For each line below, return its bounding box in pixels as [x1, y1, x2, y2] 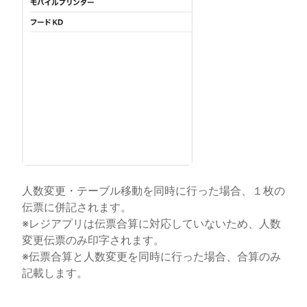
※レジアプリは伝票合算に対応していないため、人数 [22, 217, 281, 231]
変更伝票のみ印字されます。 [22, 233, 164, 247]
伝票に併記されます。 [22, 200, 132, 214]
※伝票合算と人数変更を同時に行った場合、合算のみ [22, 249, 281, 264]
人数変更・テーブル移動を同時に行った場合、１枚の [22, 184, 285, 198]
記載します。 [22, 266, 88, 280]
